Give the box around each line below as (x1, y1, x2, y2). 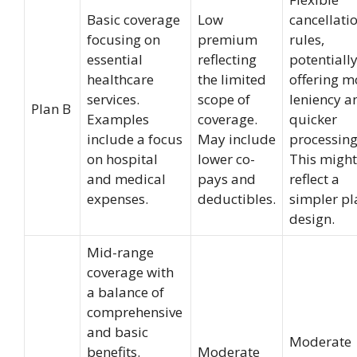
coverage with (87, 263, 174, 281)
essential (87, 50, 143, 69)
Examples (87, 110, 149, 128)
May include (198, 130, 276, 148)
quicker (289, 110, 337, 128)
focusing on (87, 30, 160, 49)
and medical (87, 170, 166, 188)
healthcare (87, 70, 154, 88)
